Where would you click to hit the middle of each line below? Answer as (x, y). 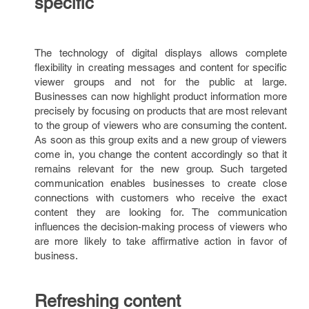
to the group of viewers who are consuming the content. (161, 125)
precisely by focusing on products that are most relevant (161, 111)
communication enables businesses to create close (161, 183)
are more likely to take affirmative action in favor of (161, 241)
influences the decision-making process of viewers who (161, 227)
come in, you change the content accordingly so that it (161, 154)
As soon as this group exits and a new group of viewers (161, 140)
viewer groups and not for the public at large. (161, 82)
